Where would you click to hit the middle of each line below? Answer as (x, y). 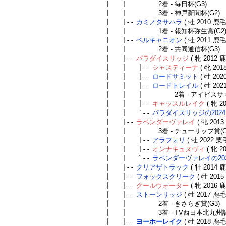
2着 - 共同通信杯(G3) (189, 49)
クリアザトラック (162, 167)
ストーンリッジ (159, 194)
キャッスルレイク (179, 104)
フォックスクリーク (166, 176)
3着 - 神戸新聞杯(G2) (189, 13)
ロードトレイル (175, 86)
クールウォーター (162, 185)
